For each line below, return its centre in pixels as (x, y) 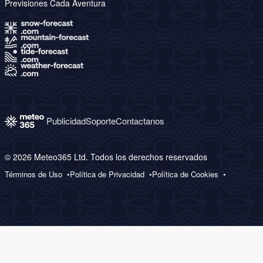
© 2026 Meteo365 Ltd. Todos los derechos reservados (106, 157)
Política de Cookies (185, 174)
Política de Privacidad (107, 174)
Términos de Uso (33, 174)
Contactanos (140, 121)
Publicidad (66, 121)
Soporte (101, 121)
